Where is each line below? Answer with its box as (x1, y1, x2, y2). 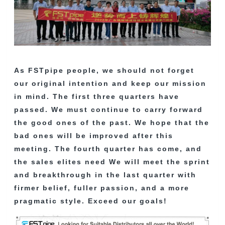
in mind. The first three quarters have (14, 92, 180, 101)
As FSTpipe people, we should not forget (14, 66, 195, 75)
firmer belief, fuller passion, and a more (14, 184, 190, 192)
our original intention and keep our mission (14, 79, 207, 88)
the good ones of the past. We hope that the (14, 119, 210, 127)
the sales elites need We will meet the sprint (14, 158, 210, 166)
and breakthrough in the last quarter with (14, 171, 197, 179)
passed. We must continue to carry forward (14, 105, 203, 114)
